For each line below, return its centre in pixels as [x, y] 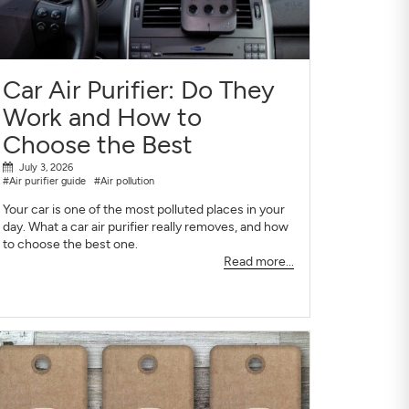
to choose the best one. [70, 245]
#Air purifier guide [44, 181]
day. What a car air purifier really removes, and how [145, 227]
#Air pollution [125, 181]
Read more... [258, 262]
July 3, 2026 [46, 168]
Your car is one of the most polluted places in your [143, 210]
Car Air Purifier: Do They [138, 89]
